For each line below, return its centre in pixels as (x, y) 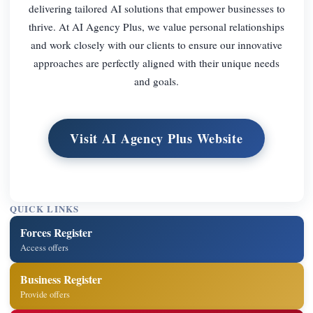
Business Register (61, 279)
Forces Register (57, 232)
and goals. (156, 81)
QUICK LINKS (44, 209)
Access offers (45, 247)
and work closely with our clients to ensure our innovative (156, 44)
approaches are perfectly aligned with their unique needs (156, 63)
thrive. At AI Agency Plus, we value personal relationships (156, 26)
